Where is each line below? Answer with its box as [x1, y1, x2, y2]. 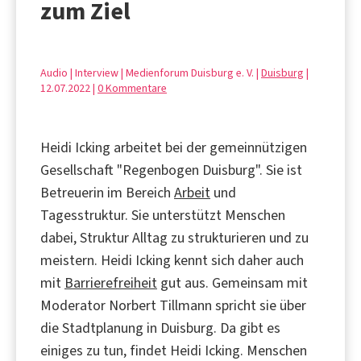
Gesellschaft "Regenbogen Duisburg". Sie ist [40, 160, 302, 180]
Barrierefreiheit [64, 272, 157, 293]
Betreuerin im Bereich [40, 182, 174, 202]
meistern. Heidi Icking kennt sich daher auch [40, 250, 304, 270]
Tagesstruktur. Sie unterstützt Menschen [40, 205, 285, 225]
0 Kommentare [98, 80, 167, 96]
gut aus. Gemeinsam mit [157, 272, 308, 293]
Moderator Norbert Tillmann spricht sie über [40, 295, 306, 315]
